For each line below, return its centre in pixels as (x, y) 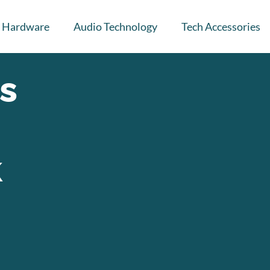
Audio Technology (115, 27)
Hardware (26, 27)
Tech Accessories (221, 27)
